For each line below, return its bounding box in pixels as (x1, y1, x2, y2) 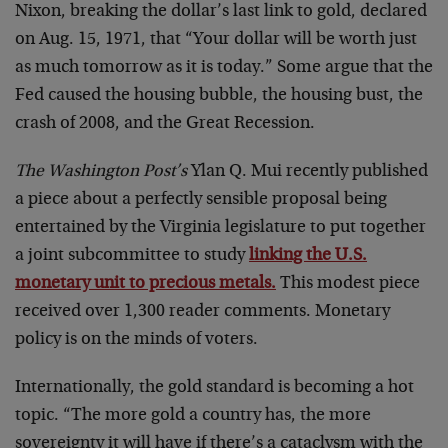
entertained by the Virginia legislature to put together (15, 219, 426, 237)
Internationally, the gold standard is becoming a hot (15, 379, 414, 397)
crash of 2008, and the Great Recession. (15, 115, 315, 133)
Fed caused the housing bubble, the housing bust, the (15, 87, 423, 105)
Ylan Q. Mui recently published (187, 163, 428, 181)
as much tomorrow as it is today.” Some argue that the (15, 59, 433, 77)
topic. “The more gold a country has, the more (15, 407, 371, 425)
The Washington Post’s (15, 163, 187, 181)
